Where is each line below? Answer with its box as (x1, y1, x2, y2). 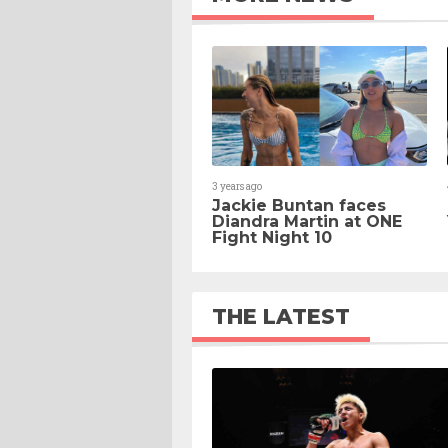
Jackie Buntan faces (212, 195, 386, 215)
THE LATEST (212, 303, 350, 329)
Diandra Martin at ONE (212, 211, 402, 231)
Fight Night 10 (212, 227, 332, 247)
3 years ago (212, 179, 262, 193)
